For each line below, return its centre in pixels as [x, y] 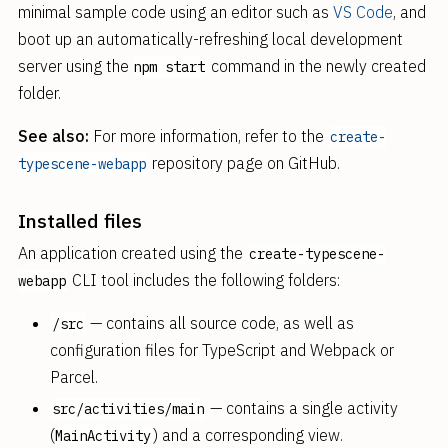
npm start [168, 67]
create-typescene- [316, 254]
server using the [75, 66]
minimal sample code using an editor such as [175, 12]
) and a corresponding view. [247, 435]
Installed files [79, 220]
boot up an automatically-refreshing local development [210, 39]
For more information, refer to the [208, 136]
